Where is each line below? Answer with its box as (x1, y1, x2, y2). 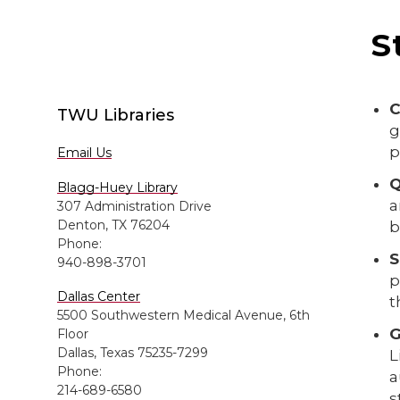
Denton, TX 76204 (57, 216, 170, 233)
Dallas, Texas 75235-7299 (57, 345, 208, 362)
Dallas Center (57, 288, 140, 305)
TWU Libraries (57, 104, 174, 125)
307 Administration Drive (57, 197, 212, 214)
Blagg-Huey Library (57, 179, 178, 196)
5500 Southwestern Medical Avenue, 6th (57, 307, 310, 324)
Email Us (57, 144, 112, 161)
